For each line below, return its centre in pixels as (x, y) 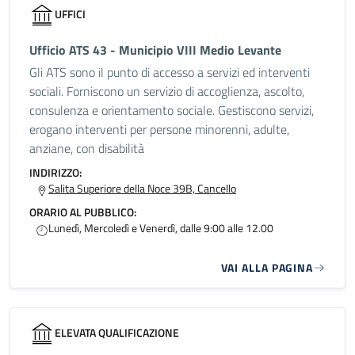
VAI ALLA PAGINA (267, 267)
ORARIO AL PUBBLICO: (83, 212)
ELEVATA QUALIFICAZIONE (117, 332)
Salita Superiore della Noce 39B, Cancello (142, 188)
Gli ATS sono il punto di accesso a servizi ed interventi (170, 72)
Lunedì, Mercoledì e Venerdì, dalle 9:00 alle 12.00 (161, 228)
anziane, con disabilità (87, 148)
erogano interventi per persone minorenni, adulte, (159, 129)
